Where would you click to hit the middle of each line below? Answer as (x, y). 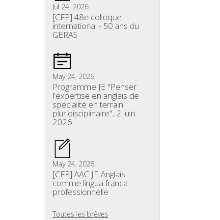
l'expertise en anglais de (96, 96)
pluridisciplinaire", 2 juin (94, 113)
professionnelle (81, 192)
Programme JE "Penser (95, 87)
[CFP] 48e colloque (87, 17)
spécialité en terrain (88, 104)
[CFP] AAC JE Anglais (89, 174)
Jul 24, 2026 (70, 7)
